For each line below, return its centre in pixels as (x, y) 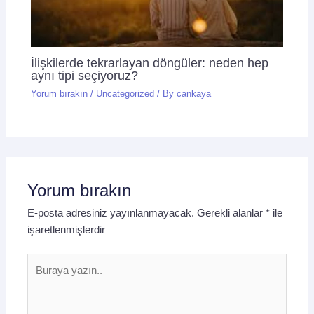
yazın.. (42, 278)
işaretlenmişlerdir (67, 230)
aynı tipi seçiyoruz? (85, 76)
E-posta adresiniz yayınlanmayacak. (111, 213)
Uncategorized (125, 93)
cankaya (194, 93)
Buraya (43, 261)
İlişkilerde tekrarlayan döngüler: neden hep (150, 63)
